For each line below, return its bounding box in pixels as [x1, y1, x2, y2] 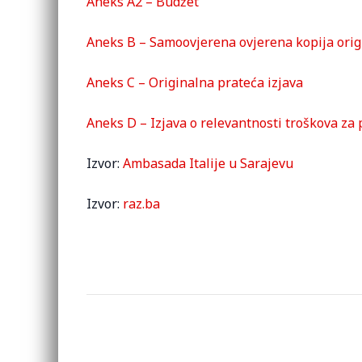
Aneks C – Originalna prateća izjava [86, 74, 303, 91]
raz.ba [123, 195, 160, 213]
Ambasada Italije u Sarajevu [123, 154, 293, 172]
